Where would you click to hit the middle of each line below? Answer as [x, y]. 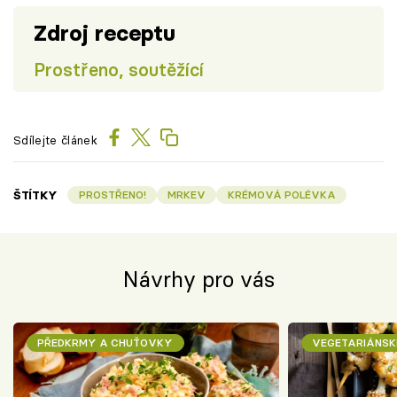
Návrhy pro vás [198, 280]
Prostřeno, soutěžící [118, 70]
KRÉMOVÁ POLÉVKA [281, 194]
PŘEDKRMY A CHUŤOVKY [105, 343]
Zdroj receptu [104, 34]
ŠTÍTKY [36, 195]
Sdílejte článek [55, 140]
